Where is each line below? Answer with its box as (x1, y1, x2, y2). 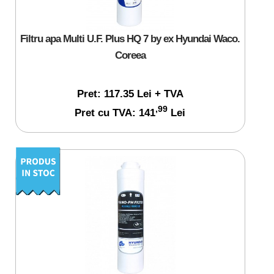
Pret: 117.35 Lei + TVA (76, 87, 183, 100)
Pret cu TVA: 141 (75, 106, 155, 119)
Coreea (114, 49, 146, 62)
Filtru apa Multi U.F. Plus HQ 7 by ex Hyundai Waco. (20, 32, 240, 45)
